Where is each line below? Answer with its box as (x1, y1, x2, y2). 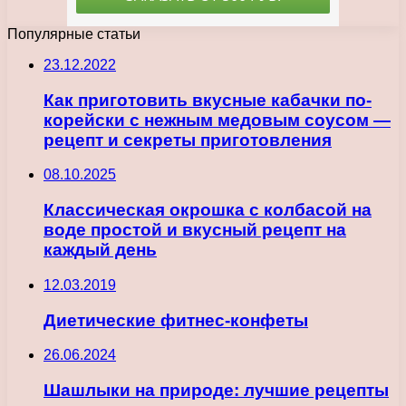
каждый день (43, 240, 157, 260)
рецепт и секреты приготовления (43, 130, 332, 150)
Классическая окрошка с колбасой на (43, 200, 372, 220)
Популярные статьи (7, 26, 140, 42)
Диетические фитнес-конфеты (43, 310, 308, 330)
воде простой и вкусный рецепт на (43, 220, 346, 240)
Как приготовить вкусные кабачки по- (43, 90, 372, 110)
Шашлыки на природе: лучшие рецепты (43, 381, 389, 401)
